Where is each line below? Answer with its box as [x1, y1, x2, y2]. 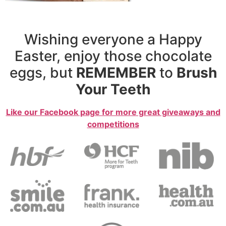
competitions [87, 119, 139, 129]
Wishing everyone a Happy [24, 30, 202, 48]
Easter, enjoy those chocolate [14, 47, 212, 65]
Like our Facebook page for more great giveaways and [6, 106, 220, 117]
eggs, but [9, 64, 76, 81]
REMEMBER [76, 64, 156, 81]
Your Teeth [76, 80, 150, 98]
